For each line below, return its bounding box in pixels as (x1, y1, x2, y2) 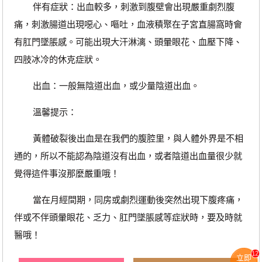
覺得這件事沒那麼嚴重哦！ (13, 168, 119, 179)
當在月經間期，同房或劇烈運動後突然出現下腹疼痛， (13, 195, 243, 205)
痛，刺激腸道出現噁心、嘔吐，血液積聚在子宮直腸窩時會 (13, 19, 242, 29)
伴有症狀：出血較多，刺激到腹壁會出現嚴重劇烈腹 (13, 1, 235, 12)
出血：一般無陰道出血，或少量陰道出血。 (13, 80, 199, 91)
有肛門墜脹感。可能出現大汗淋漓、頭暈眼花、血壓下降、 (13, 36, 242, 47)
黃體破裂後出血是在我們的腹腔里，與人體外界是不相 (13, 133, 243, 144)
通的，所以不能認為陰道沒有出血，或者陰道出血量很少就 (13, 151, 242, 161)
